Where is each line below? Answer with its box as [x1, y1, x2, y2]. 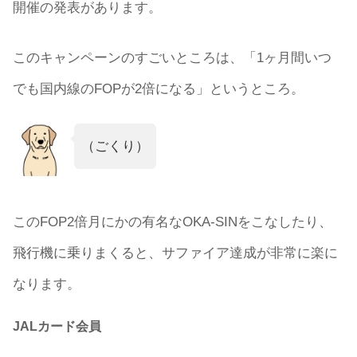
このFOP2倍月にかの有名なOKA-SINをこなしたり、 [13, 214, 332, 229]
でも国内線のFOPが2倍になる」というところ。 [13, 80, 304, 96]
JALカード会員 [13, 319, 101, 333]
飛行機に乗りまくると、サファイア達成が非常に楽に [13, 245, 338, 261]
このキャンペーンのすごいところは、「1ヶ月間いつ [13, 49, 331, 65]
